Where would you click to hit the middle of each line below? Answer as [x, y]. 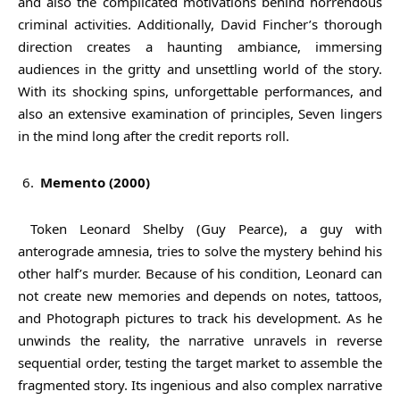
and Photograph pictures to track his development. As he [200, 317]
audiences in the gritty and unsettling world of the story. [200, 68]
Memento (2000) [95, 182]
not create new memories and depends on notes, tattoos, [200, 295]
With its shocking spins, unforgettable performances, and [200, 91]
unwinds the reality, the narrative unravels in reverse [200, 340]
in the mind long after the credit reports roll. [154, 135]
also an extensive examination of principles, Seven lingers [200, 113]
